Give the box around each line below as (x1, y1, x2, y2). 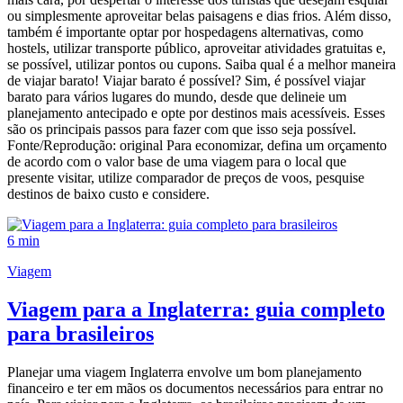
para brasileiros (7, 322, 154, 346)
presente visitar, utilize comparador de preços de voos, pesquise (7, 170, 364, 186)
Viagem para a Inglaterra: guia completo (7, 298, 385, 322)
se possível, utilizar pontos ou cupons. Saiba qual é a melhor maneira (7, 57, 396, 73)
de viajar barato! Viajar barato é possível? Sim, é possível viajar (7, 73, 365, 89)
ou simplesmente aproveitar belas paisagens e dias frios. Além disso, (7, 8, 391, 24)
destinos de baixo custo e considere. (7, 186, 210, 202)
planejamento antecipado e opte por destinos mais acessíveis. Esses (7, 105, 385, 121)
